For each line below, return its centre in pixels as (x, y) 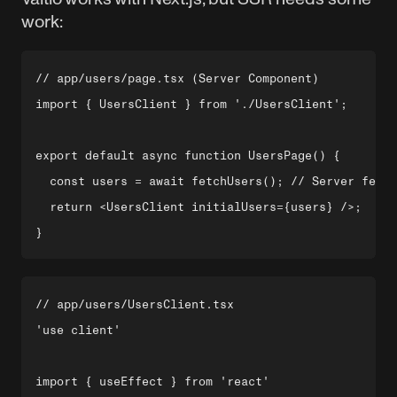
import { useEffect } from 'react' (152, 381)
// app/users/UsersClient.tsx (135, 304)
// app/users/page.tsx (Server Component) (177, 78)
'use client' (78, 330)
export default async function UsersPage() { (188, 156)
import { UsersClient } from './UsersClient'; (191, 104)
